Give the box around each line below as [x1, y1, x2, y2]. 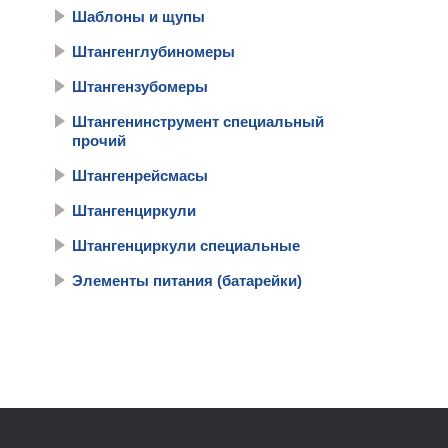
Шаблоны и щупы [72, 8, 205, 25]
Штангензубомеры [72, 78, 208, 95]
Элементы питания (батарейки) [72, 272, 302, 289]
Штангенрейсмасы [72, 167, 208, 184]
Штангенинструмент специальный [72, 113, 324, 130]
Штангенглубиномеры [72, 43, 235, 60]
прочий [72, 132, 126, 149]
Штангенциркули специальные [72, 237, 300, 254]
